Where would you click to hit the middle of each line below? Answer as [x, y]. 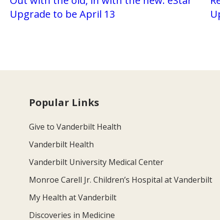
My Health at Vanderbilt [73, 197]
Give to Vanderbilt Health [75, 126]
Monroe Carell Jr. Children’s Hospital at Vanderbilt [121, 179]
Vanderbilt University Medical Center [96, 162]
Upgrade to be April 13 [62, 14]
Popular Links [64, 102]
